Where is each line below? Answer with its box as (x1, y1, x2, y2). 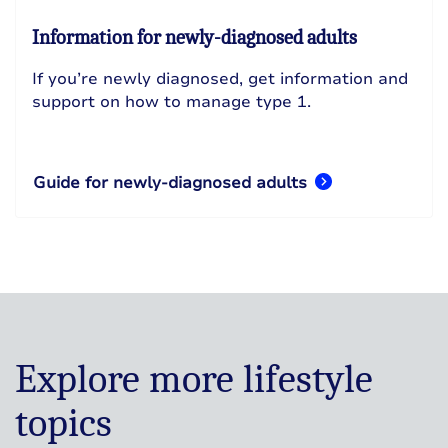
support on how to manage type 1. (32, 91, 311, 114)
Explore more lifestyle (15, 356, 373, 403)
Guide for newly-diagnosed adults (33, 172, 307, 195)
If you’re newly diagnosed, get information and (32, 68, 408, 91)
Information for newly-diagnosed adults (32, 26, 357, 50)
